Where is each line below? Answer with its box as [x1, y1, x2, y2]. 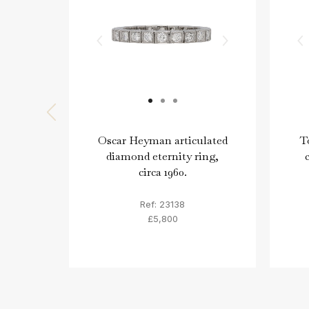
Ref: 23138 [140, 198, 185, 210]
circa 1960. [138, 165, 187, 179]
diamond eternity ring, [106, 149, 219, 163]
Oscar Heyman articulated [97, 133, 228, 148]
